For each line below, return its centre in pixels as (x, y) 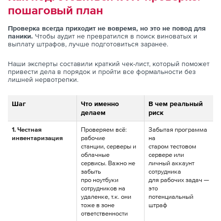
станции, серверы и (109, 147)
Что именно (100, 104)
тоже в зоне (98, 205)
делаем (93, 113)
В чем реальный (176, 104)
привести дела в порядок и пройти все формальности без (102, 72)
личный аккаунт (171, 163)
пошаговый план (55, 10)
